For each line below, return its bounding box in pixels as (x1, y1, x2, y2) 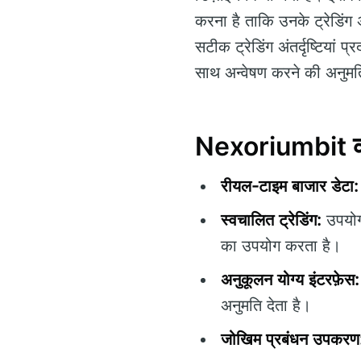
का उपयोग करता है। (221, 235, 341, 255)
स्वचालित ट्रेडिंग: (221, 210, 322, 230)
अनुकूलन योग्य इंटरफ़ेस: (221, 269, 359, 289)
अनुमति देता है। (221, 295, 311, 315)
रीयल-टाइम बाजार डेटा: (221, 176, 359, 196)
